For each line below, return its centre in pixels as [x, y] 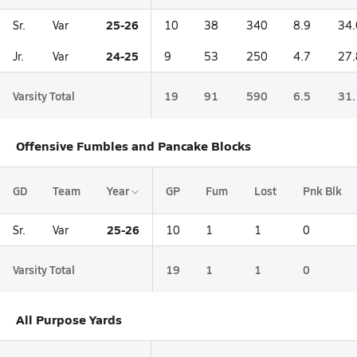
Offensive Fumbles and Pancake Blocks [133, 145]
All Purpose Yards [69, 319]
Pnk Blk [322, 190]
